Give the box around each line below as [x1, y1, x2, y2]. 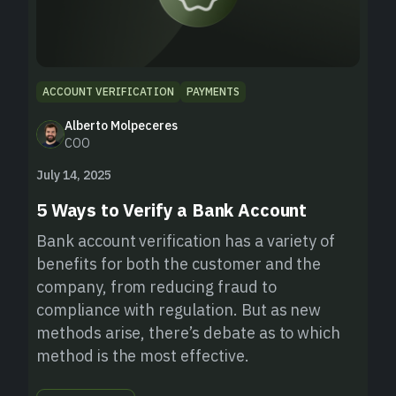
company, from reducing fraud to [36, 276, 277, 297]
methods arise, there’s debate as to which [36, 322, 341, 343]
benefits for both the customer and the [36, 253, 322, 274]
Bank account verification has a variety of [36, 230, 336, 251]
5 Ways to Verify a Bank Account [36, 197, 308, 222]
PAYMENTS [186, 84, 240, 98]
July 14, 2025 [36, 166, 111, 183]
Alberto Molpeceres [65, 117, 178, 133]
